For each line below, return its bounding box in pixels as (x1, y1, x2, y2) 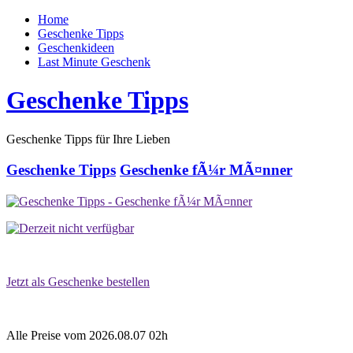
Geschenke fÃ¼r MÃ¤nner (120, 161, 292, 178)
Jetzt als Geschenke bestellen (6, 274, 150, 288)
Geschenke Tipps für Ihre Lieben (6, 132, 170, 146)
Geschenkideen (38, 41, 114, 54)
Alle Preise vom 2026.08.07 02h (6, 328, 168, 342)
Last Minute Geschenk (38, 55, 150, 69)
